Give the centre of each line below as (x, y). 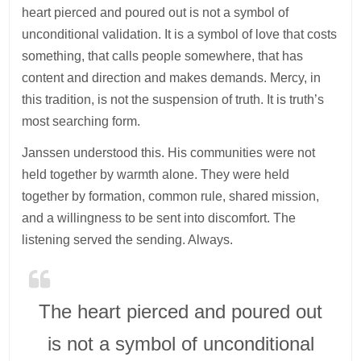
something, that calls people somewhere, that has (163, 56)
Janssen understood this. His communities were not (169, 152)
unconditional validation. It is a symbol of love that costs (180, 34)
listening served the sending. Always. (128, 239)
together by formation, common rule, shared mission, (171, 196)
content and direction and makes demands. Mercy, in (172, 77)
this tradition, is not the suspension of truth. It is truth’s (173, 99)
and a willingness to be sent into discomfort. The (159, 218)
